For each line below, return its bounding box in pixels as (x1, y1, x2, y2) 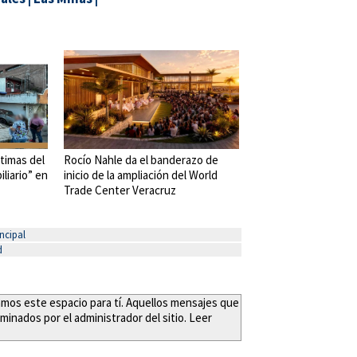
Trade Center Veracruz (64, 182, 176, 198)
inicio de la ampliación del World (64, 167, 218, 182)
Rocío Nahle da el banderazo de (64, 151, 218, 167)
